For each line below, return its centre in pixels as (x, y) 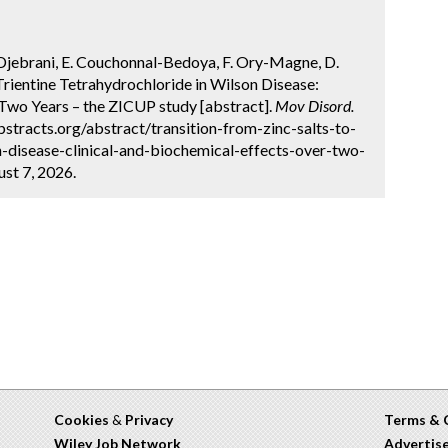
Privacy (149, 419)
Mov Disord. (314, 105)
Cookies (81, 419)
